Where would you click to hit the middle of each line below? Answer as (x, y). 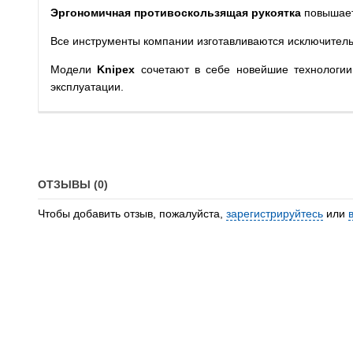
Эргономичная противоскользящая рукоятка (176, 13)
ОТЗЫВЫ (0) (73, 184)
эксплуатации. (87, 87)
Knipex (116, 69)
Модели (74, 69)
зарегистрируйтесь (275, 214)
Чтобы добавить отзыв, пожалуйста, (132, 214)
